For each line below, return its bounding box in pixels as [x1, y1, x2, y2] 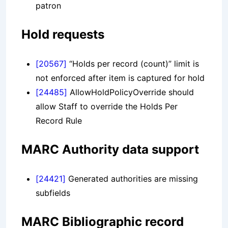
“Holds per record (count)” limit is [67, 59, 199, 69]
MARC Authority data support [21, 142, 199, 157]
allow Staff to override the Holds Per [36, 101, 178, 112]
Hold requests [21, 27, 104, 42]
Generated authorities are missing [66, 174, 198, 184]
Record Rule [36, 116, 82, 126]
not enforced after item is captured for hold [36, 73, 205, 83]
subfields [36, 188, 70, 198]
